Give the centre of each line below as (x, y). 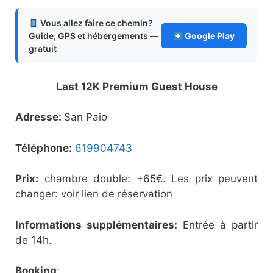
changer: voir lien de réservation (94, 194)
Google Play (209, 36)
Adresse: (40, 117)
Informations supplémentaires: (96, 225)
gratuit (43, 49)
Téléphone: (44, 148)
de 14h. (34, 240)
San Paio (86, 117)
